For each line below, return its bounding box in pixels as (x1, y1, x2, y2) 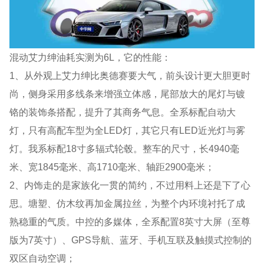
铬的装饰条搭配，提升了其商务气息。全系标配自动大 (9, 106, 236, 117)
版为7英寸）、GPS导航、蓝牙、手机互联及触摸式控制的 (9, 234, 252, 245)
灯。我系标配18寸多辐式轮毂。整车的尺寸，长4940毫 (9, 143, 240, 154)
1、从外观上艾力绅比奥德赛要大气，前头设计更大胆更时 (9, 70, 251, 81)
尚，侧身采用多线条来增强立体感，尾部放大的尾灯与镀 (9, 88, 246, 99)
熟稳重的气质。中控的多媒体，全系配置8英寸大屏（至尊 (9, 216, 251, 227)
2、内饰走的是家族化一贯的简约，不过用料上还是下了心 (9, 179, 251, 190)
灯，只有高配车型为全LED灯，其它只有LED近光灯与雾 (9, 124, 246, 136)
